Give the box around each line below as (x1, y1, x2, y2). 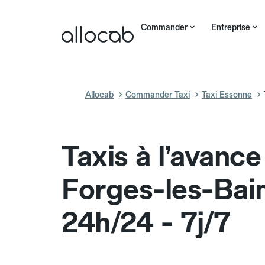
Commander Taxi (125, 90, 190, 99)
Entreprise (211, 22, 250, 32)
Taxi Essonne (202, 90, 252, 99)
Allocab (85, 90, 114, 99)
